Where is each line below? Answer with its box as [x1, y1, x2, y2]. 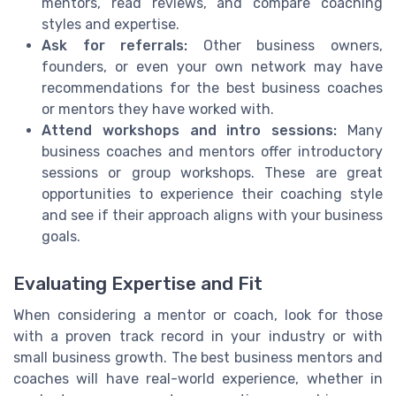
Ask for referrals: [42, 37, 188, 55]
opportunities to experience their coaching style [42, 186, 383, 203]
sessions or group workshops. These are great [42, 164, 383, 182]
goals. [42, 228, 80, 246]
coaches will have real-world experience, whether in [13, 370, 383, 388]
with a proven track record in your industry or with [13, 328, 383, 346]
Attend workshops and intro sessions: [42, 122, 338, 140]
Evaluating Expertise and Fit [13, 273, 263, 295]
